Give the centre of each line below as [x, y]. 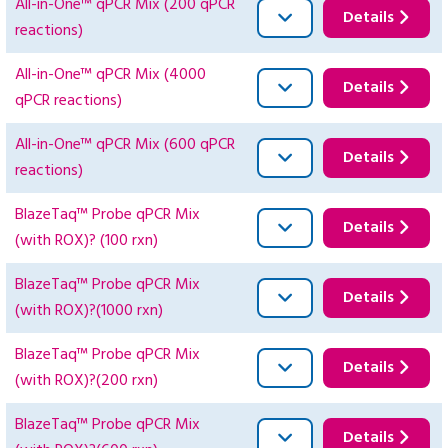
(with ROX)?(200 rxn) [86, 381]
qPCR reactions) [68, 101]
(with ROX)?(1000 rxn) [89, 311]
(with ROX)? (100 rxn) [86, 241]
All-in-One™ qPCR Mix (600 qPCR [125, 145]
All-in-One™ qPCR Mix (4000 [110, 75]
